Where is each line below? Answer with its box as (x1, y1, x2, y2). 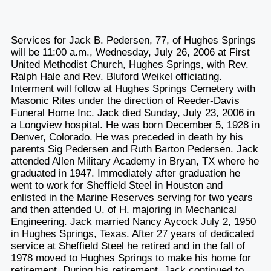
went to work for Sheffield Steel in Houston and (10, 179, 223, 191)
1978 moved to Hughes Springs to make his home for (10, 252, 251, 264)
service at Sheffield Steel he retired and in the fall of (10, 240, 245, 252)
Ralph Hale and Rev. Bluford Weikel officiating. (10, 70, 222, 82)
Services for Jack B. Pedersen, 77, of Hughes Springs (10, 34, 256, 46)
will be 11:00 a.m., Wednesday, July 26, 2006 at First (10, 46, 250, 58)
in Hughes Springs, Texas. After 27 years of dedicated (10, 227, 254, 240)
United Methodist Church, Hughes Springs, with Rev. (10, 58, 249, 70)
